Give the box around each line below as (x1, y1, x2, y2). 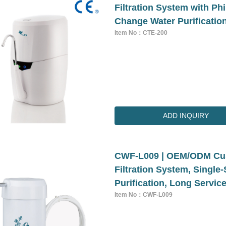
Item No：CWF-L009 (115, 191, 173, 199)
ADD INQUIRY (163, 111, 209, 120)
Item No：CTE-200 (115, 29, 168, 36)
